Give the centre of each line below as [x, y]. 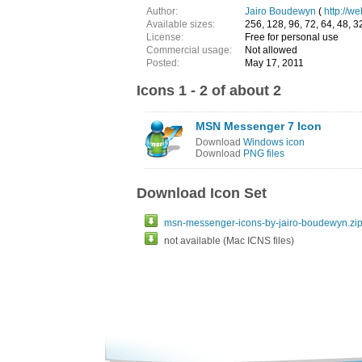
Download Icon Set [202, 193]
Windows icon [274, 142]
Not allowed [271, 50]
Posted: [163, 63]
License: [165, 37]
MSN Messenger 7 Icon [259, 126]
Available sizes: [181, 24]
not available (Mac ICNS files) [229, 241]
